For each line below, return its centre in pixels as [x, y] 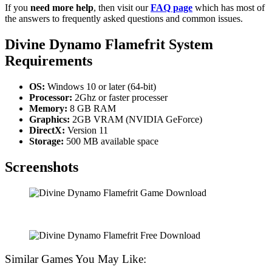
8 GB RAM [92, 109]
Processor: [51, 98]
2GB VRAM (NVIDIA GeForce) [136, 120]
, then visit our [122, 8]
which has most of [229, 8]
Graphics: [49, 120]
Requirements [49, 61]
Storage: [46, 141]
